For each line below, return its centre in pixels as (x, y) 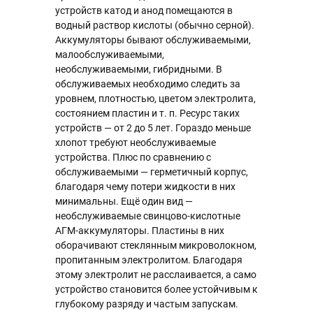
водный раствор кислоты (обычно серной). (155, 25)
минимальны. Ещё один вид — (124, 201)
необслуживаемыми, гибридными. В (139, 69)
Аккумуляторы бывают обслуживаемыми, (153, 40)
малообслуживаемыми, (110, 54)
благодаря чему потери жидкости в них (145, 187)
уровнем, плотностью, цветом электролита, (155, 99)
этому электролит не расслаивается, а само (156, 275)
